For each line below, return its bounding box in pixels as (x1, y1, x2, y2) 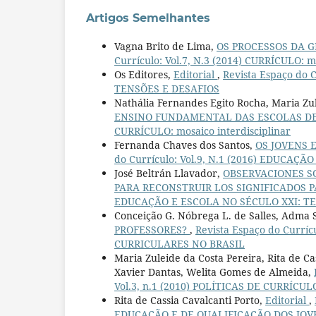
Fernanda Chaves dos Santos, (114, 138, 255, 152)
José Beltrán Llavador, (114, 166, 223, 180)
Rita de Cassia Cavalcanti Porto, (114, 293, 265, 307)
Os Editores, (114, 67, 174, 81)
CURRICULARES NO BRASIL (114, 236, 245, 250)
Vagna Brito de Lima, (114, 39, 217, 53)
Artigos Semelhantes (86, 11, 210, 25)
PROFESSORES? (114, 222, 190, 236)
